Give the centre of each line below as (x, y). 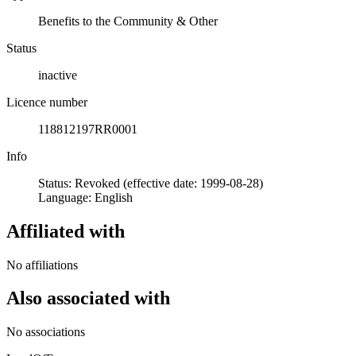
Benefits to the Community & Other (128, 21)
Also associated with (88, 298)
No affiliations (42, 265)
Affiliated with (66, 231)
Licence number (47, 102)
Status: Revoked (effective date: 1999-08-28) (151, 183)
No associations (46, 332)
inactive (58, 75)
